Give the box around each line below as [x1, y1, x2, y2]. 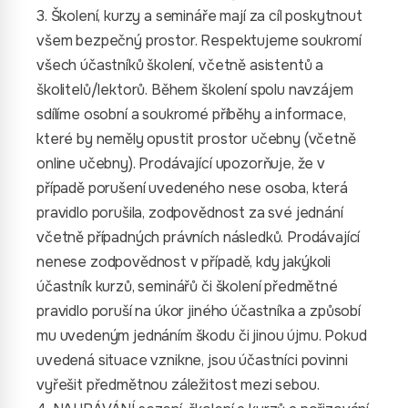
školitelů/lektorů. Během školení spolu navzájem [36, 80, 353, 99]
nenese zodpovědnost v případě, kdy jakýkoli [36, 252, 331, 271]
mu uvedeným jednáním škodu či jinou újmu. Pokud [36, 326, 367, 345]
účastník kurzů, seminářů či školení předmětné [36, 277, 338, 296]
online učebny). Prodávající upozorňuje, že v [36, 154, 325, 173]
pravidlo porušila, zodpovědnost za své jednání [36, 203, 343, 222]
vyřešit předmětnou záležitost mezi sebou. [36, 375, 320, 394]
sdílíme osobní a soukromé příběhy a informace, [36, 105, 346, 124]
